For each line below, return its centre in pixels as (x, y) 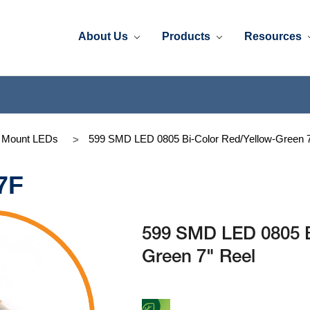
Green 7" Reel (199, 258)
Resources (275, 36)
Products (188, 36)
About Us (105, 36)
